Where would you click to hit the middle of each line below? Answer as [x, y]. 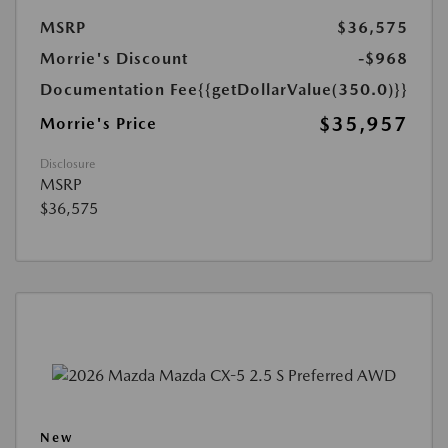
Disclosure [67, 164]
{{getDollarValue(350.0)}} [303, 90]
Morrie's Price [98, 124]
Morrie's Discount [114, 59]
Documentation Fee [119, 90]
